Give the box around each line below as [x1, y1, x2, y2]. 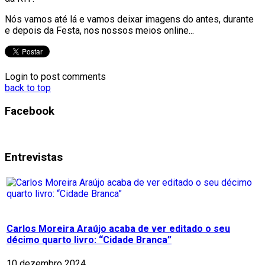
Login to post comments [5, 70, 106, 82]
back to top [5, 82, 51, 93]
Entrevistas [5, 150, 63, 164]
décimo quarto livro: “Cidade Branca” [7, 234, 172, 245]
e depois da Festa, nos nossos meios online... [5, 24, 194, 36]
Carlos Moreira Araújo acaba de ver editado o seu [7, 222, 230, 234]
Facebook [5, 104, 54, 118]
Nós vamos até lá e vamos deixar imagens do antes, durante [5, 13, 254, 25]
